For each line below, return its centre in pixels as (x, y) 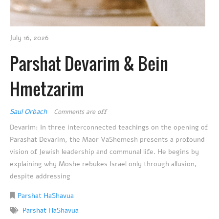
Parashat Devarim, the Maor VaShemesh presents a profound (107, 140)
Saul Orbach (29, 112)
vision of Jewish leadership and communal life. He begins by (104, 152)
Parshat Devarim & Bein (89, 63)
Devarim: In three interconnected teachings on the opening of (109, 128)
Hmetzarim (47, 89)
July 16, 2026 (29, 38)
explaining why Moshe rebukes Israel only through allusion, (103, 164)
